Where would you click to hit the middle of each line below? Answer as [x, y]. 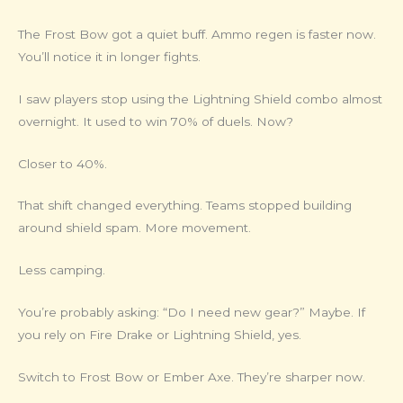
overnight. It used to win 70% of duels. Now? [156, 121]
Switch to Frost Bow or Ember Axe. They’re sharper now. [192, 377]
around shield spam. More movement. [134, 228]
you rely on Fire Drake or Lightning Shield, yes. [160, 335]
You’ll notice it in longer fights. [109, 56]
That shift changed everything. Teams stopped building [185, 206]
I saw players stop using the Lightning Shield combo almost [200, 99]
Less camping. [62, 270]
